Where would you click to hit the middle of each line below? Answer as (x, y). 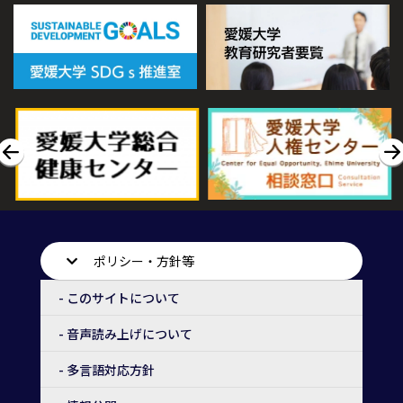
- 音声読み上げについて (125, 333)
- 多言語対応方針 (107, 369)
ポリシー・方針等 (144, 261)
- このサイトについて (119, 297)
